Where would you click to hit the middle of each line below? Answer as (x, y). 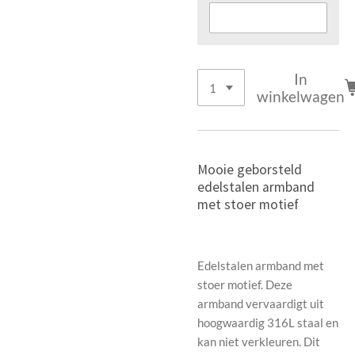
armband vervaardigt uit (261, 303)
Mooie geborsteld (250, 169)
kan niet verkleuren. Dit (259, 341)
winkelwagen (301, 96)
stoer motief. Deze (245, 284)
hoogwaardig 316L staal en (268, 322)
